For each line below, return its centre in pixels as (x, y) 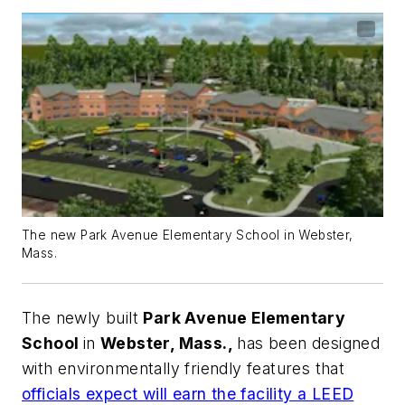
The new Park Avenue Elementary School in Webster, (188, 235)
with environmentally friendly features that (184, 368)
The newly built (83, 317)
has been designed (309, 343)
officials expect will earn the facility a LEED (188, 393)
